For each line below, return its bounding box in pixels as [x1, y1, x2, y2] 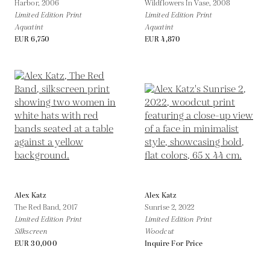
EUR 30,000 [14, 238, 57, 249]
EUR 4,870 [145, 34, 181, 45]
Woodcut [145, 226, 174, 237]
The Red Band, [14, 202, 63, 213]
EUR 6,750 [14, 34, 50, 45]
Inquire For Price [145, 238, 203, 249]
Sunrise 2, [145, 202, 179, 213]
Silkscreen [14, 226, 47, 237]
